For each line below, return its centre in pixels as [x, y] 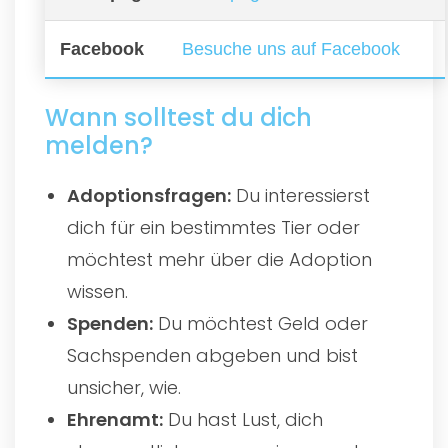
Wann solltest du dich [178, 117]
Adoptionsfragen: [149, 195]
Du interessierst [301, 195]
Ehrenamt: [115, 419]
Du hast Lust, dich [243, 419]
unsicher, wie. [124, 387]
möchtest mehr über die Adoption [220, 259]
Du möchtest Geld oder [261, 323]
